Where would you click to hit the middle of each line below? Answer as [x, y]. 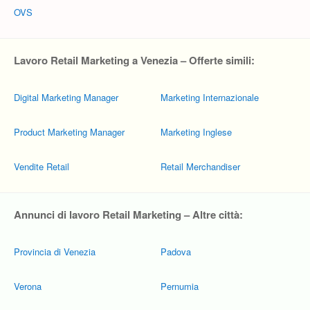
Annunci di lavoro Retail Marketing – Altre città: [128, 215]
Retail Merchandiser [200, 166]
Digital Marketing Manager [66, 97]
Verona [28, 286]
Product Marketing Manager [69, 132]
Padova [176, 252]
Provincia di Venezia [55, 252]
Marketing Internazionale [210, 97]
